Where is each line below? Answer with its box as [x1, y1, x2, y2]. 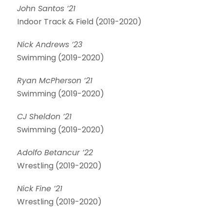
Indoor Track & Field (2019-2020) [17, 16, 142, 27]
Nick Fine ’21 [17, 183, 62, 194]
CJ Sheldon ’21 [17, 111, 72, 122]
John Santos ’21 [17, 3, 75, 14]
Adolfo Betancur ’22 [17, 147, 93, 158]
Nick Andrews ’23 [17, 39, 82, 50]
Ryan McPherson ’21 [17, 75, 95, 86]
